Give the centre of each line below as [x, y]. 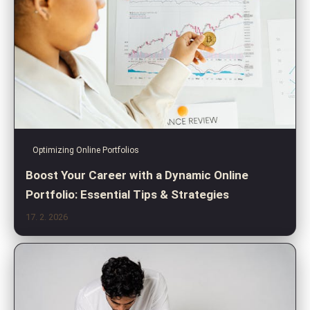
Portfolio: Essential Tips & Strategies [127, 195]
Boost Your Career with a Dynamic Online [137, 175]
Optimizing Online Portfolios [86, 151]
